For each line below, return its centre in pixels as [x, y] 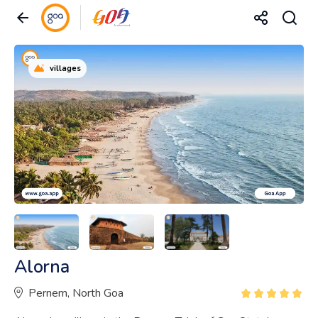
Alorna [42, 267]
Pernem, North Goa [76, 293]
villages [65, 68]
